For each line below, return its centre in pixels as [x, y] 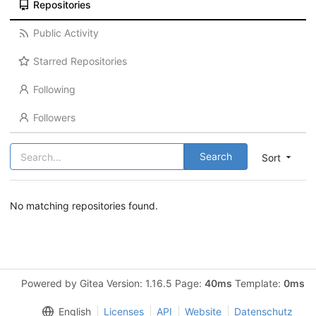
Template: [258, 283]
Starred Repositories [80, 61]
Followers [54, 117]
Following [54, 89]
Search [216, 156]
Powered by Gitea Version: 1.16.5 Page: [113, 283]
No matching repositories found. [84, 206]
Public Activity [66, 33]
